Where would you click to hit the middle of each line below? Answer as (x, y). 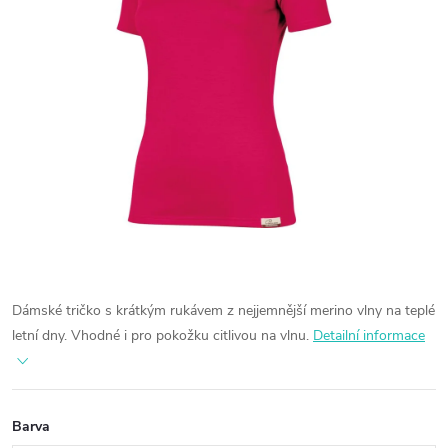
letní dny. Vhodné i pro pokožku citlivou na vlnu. (162, 335)
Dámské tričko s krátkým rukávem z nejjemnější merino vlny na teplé (223, 310)
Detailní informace (369, 335)
